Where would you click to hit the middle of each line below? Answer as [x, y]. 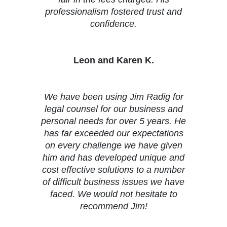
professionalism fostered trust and [113, 12]
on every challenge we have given [113, 146]
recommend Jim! [113, 206]
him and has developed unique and [113, 158]
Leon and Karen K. [113, 61]
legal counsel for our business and [113, 109]
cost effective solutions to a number [113, 170]
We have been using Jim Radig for [113, 97]
